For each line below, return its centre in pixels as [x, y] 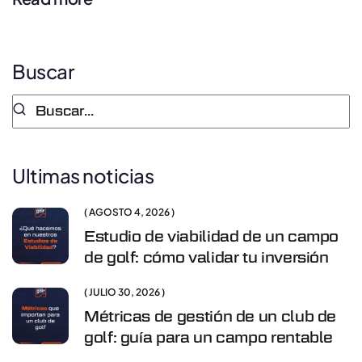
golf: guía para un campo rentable [209, 337]
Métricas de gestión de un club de [210, 316]
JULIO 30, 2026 [125, 292]
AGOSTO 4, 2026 [130, 212]
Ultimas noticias [83, 175]
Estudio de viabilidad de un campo [212, 236]
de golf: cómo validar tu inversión [206, 257]
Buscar [43, 71]
